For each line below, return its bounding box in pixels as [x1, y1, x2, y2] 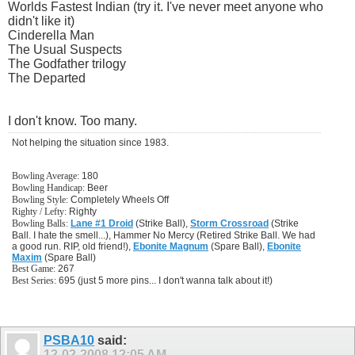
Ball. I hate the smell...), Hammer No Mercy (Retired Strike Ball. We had [12, 230, 315, 242]
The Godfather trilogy [8, 57, 126, 71]
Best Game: [12, 263, 55, 275]
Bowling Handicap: [12, 182, 85, 194]
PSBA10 [44, 334, 94, 348]
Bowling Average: [12, 170, 79, 182]
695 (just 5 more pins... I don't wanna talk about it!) [56, 275, 273, 287]
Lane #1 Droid [71, 218, 133, 230]
